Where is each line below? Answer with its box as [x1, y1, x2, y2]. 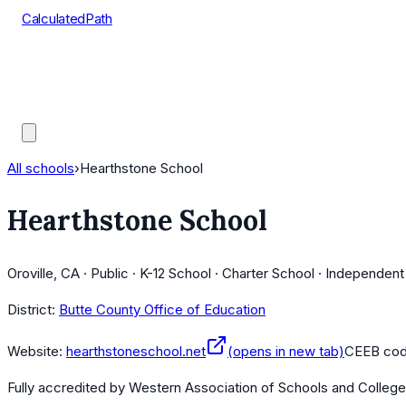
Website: [7, 343, 63, 361]
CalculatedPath [22, 10, 112, 27]
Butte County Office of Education [59, 301, 266, 319]
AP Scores [22, 78, 88, 95]
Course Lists [22, 55, 101, 72]
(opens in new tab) [227, 343, 344, 361]
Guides [22, 101, 65, 118]
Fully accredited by [7, 379, 129, 397]
